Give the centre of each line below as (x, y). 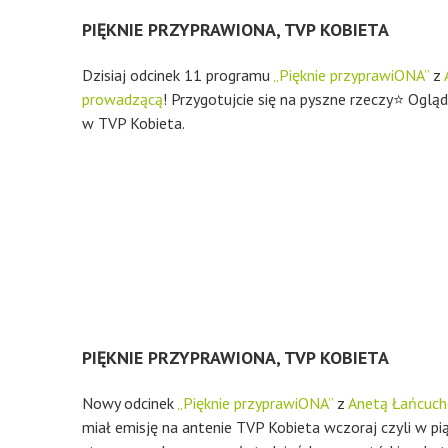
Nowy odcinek (129, 403)
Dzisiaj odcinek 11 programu (177, 75)
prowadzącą (122, 99)
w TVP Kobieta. (133, 123)
